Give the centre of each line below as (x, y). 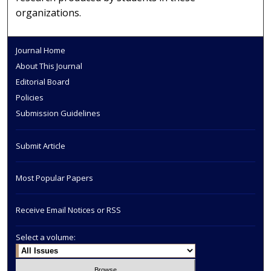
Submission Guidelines (58, 113)
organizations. (49, 12)
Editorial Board (43, 81)
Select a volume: (46, 237)
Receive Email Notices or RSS (69, 210)
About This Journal (49, 66)
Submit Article (41, 145)
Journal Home (41, 50)
